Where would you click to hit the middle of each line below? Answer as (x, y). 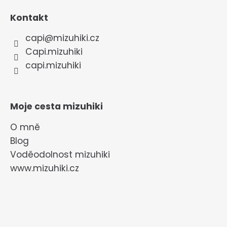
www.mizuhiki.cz (45, 168)
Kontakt (29, 17)
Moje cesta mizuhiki (56, 107)
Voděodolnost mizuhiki (60, 154)
